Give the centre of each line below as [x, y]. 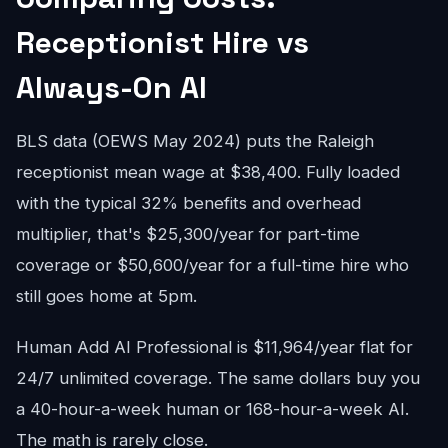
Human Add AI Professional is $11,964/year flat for [214, 347]
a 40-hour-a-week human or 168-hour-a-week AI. [212, 409]
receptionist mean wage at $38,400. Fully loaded [208, 172]
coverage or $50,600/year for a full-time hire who [212, 265]
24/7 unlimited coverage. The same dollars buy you [218, 378]
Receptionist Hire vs [162, 42]
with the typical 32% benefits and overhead [188, 203]
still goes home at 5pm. [106, 296]
